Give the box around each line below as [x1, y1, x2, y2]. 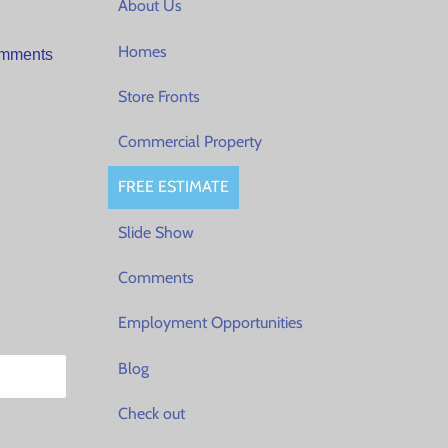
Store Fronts [118, 86, 200, 106]
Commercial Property [118, 132, 262, 152]
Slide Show [118, 222, 194, 242]
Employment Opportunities [118, 313, 303, 333]
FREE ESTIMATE [118, 177, 229, 197]
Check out [118, 403, 185, 423]
